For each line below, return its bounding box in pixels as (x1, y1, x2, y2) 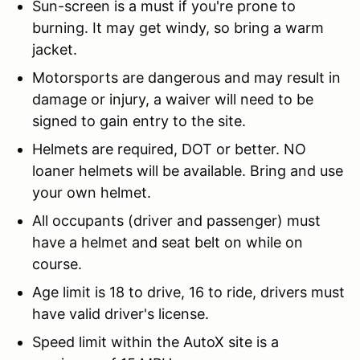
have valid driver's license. (32, 305, 209, 322)
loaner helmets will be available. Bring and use (32, 162, 343, 179)
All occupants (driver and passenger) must (32, 211, 321, 229)
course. (32, 255, 82, 272)
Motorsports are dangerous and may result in (32, 68, 341, 86)
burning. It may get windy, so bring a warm (32, 18, 324, 36)
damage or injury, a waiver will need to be (32, 90, 313, 108)
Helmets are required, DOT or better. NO (32, 140, 306, 157)
